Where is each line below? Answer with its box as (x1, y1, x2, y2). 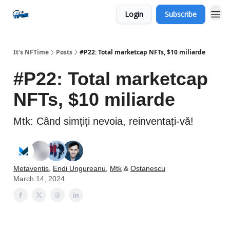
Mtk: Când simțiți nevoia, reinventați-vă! (13, 116, 194, 127)
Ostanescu (130, 164, 165, 172)
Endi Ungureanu (53, 164, 106, 172)
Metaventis (13, 164, 49, 172)
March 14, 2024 (13, 175, 65, 183)
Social (41, 10, 58, 18)
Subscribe (165, 9, 197, 19)
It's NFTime (13, 48, 49, 56)
